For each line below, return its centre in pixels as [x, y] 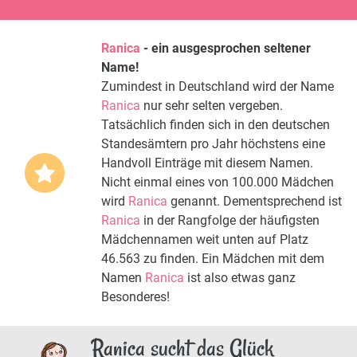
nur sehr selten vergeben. [212, 105]
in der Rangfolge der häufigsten [230, 220]
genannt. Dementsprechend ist [255, 201]
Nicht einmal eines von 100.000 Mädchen [218, 182]
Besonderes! [135, 296]
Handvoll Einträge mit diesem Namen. [207, 163]
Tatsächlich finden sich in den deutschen [216, 124]
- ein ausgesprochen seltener [226, 48]
